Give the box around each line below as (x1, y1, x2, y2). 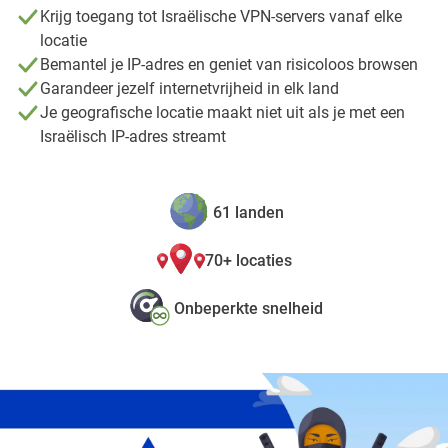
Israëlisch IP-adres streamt (40, 127, 226, 146)
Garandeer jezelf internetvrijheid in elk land (40, 79, 339, 98)
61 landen (212, 203, 284, 222)
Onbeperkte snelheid (173, 299, 323, 318)
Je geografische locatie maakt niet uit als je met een (40, 103, 405, 122)
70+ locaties (204, 251, 292, 270)
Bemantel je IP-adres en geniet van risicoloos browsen (40, 55, 418, 74)
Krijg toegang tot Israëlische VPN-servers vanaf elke (40, 7, 402, 26)
